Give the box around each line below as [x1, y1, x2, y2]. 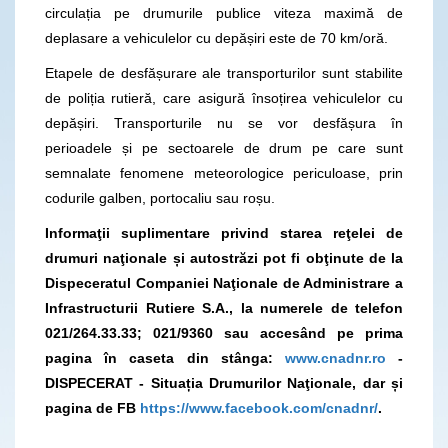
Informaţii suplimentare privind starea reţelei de [45, 224, 403, 241]
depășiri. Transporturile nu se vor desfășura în [45, 114, 403, 131]
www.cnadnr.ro [284, 349, 386, 366]
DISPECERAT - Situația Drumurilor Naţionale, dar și [45, 374, 403, 391]
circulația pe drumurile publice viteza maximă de [45, 4, 403, 21]
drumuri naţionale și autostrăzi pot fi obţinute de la [45, 249, 403, 266]
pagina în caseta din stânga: [45, 349, 285, 366]
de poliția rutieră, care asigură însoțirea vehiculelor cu [45, 89, 403, 106]
